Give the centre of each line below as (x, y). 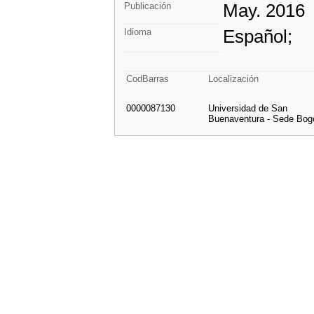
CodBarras (148, 79)
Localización (233, 79)
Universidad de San (248, 108)
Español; (258, 36)
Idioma (138, 32)
